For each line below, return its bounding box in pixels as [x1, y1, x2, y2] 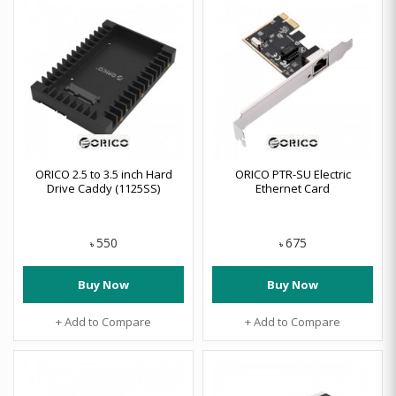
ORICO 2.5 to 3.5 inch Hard [34, 166, 172, 182]
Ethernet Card [255, 180, 330, 196]
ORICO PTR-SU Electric [234, 166, 351, 182]
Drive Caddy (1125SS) [47, 180, 160, 196]
